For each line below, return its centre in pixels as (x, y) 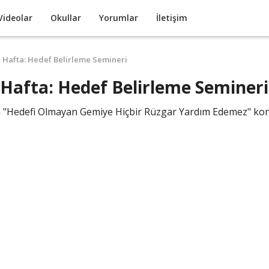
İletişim (172, 18)
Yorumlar (119, 18)
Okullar (66, 18)
